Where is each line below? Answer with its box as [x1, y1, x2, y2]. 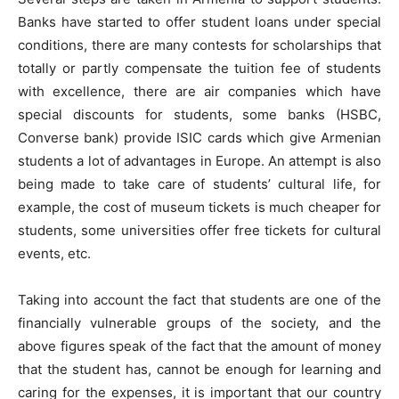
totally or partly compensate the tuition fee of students [18, 60, 381, 77]
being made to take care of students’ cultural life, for [18, 175, 381, 192]
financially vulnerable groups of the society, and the [18, 314, 381, 331]
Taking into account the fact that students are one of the [18, 291, 381, 308]
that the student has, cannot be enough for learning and [18, 361, 381, 378]
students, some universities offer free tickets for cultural [18, 222, 381, 239]
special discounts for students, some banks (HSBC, [18, 106, 381, 123]
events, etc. [18, 245, 91, 262]
